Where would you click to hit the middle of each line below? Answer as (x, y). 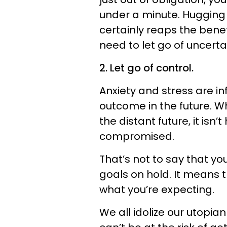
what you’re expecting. (157, 189)
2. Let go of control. (146, 68)
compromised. (137, 136)
